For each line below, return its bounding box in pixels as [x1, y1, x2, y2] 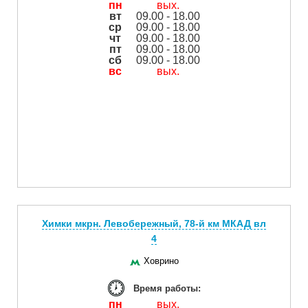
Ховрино [143, 255, 179, 266]
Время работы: [133, 283, 201, 294]
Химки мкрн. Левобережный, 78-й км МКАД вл [42, 217, 266, 229]
